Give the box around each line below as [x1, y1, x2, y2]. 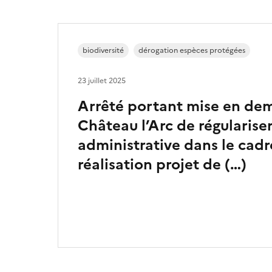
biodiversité [83, 44, 124, 56]
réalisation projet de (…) [78, 153, 246, 175]
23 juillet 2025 [78, 75, 126, 86]
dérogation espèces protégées [138, 44, 245, 56]
